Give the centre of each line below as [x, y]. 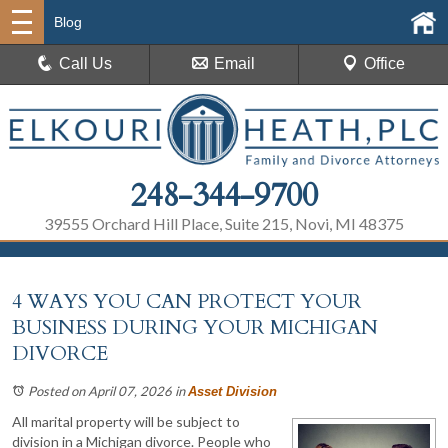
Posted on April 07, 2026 [100, 390]
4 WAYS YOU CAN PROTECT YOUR [187, 301]
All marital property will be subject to [126, 421]
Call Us [86, 63]
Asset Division [232, 391]
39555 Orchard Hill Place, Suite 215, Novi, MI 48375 [224, 223]
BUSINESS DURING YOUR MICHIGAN [195, 327]
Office [384, 63]
